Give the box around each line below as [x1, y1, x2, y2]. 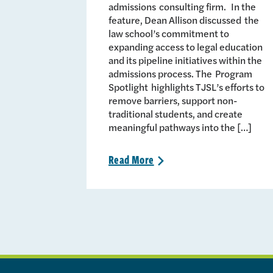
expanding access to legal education [108, 39, 263, 54]
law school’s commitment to [108, 26, 229, 40]
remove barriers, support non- [108, 93, 238, 107]
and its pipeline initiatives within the [108, 52, 262, 67]
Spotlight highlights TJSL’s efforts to [108, 79, 264, 94]
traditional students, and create [108, 106, 243, 121]
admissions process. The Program [108, 66, 252, 80]
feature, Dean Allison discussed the [108, 12, 259, 27]
